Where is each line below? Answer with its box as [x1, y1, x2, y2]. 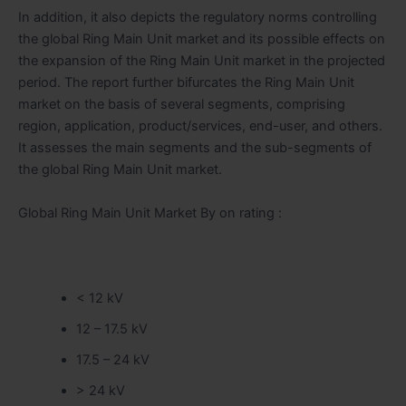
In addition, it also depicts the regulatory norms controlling [18, 9, 377, 26]
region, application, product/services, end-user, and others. [18, 118, 382, 135]
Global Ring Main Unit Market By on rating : [18, 204, 282, 221]
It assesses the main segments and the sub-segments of [18, 140, 372, 157]
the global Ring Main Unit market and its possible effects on [18, 31, 385, 48]
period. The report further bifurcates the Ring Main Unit [18, 74, 354, 92]
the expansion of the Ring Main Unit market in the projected [18, 53, 385, 70]
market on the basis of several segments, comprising [18, 96, 345, 113]
